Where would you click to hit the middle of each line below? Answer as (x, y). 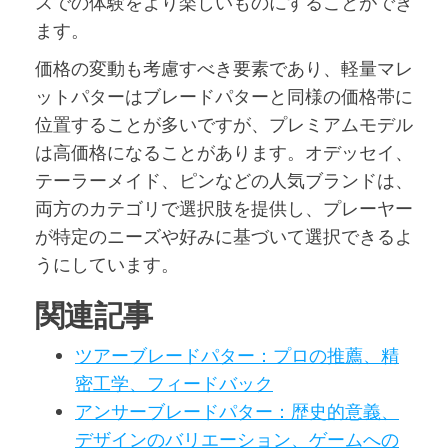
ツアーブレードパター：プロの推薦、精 (237, 355)
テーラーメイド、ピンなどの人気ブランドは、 (224, 180)
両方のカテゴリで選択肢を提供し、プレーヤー (224, 208)
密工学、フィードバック (174, 383)
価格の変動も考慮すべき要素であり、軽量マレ (224, 68)
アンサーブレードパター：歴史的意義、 (237, 411)
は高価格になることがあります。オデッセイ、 (224, 152)
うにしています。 (107, 264)
